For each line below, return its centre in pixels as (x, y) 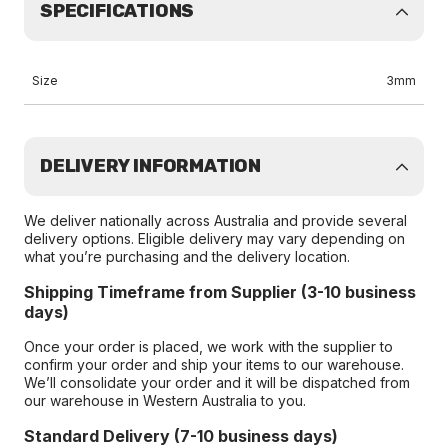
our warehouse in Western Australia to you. (165, 400)
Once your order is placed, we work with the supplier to (208, 346)
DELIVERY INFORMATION (150, 166)
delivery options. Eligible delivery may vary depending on (214, 238)
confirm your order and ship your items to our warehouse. (214, 364)
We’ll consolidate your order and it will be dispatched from (217, 382)
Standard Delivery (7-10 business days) (181, 436)
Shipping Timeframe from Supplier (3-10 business (220, 292)
